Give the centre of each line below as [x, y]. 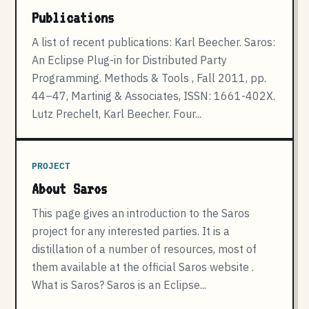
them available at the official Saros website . [143, 267]
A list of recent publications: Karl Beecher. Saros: [153, 42]
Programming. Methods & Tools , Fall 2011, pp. [149, 78]
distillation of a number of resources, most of [144, 249]
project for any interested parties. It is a [131, 231]
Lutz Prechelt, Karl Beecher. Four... [117, 114]
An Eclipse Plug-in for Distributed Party [129, 60]
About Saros [70, 189]
